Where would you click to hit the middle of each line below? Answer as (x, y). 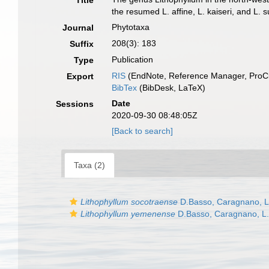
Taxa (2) (89, 165)
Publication (133, 59)
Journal (78, 28)
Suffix (82, 44)
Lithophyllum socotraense (129, 202)
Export (80, 76)
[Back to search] (143, 131)
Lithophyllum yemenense (128, 214)
